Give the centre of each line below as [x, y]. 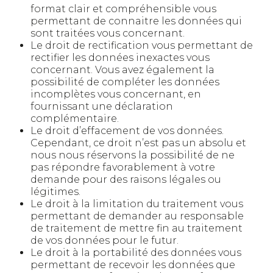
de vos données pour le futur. [105, 240]
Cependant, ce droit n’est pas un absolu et [138, 143]
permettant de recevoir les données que [133, 265]
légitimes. [55, 192]
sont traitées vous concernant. [108, 33]
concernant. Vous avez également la [122, 70]
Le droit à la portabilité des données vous [136, 253]
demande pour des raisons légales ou [126, 179]
